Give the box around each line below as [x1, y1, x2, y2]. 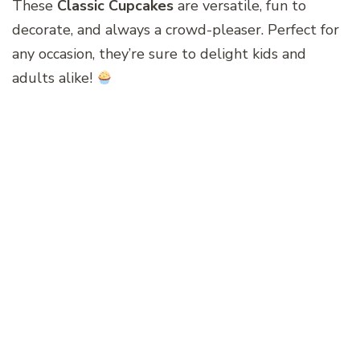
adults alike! [12, 68, 96, 88]
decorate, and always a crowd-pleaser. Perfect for [12, 20, 339, 40]
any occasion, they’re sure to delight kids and [12, 44, 306, 64]
